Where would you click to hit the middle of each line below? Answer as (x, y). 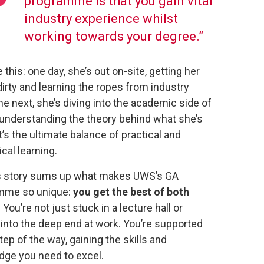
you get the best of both (131, 192)
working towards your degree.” (115, 36)
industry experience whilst (101, 19)
